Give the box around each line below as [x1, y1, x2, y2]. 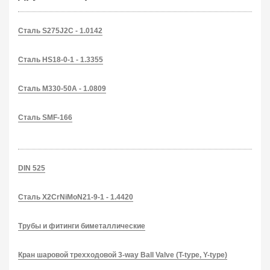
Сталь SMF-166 [18, 113, 72, 122]
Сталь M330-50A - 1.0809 [18, 84, 106, 93]
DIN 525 [18, 164, 45, 172]
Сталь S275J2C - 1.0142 [18, 27, 102, 35]
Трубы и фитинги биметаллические [18, 222, 145, 230]
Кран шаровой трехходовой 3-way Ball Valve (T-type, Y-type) [18, 251, 227, 259]
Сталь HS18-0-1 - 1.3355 [18, 55, 103, 64]
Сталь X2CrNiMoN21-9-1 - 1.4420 [18, 193, 133, 201]
